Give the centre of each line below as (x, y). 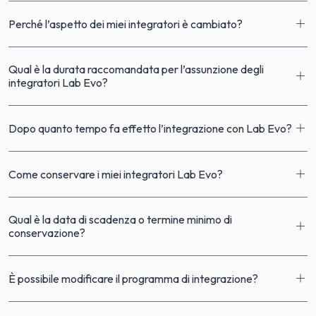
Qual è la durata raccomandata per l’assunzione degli (136, 69)
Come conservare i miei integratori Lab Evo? (116, 174)
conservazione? (47, 233)
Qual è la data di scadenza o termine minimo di (25, 219)
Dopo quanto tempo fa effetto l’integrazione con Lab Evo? (150, 128)
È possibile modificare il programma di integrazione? (133, 278)
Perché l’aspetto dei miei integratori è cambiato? (126, 24)
